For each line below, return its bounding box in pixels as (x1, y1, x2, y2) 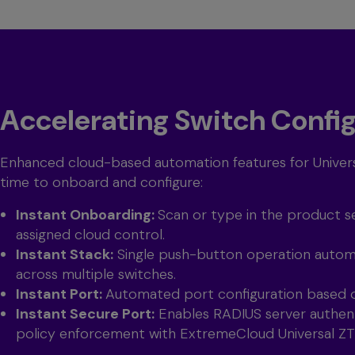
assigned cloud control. (16, 225, 165, 245)
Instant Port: (16, 284, 105, 304)
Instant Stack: (16, 245, 113, 265)
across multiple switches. (16, 265, 176, 284)
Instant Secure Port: (16, 304, 155, 324)
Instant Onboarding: (16, 205, 158, 225)
